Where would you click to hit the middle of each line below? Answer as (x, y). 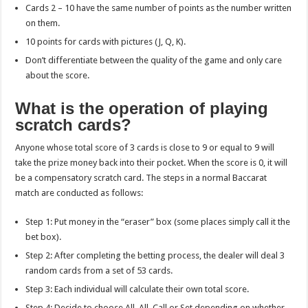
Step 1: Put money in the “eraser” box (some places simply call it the (158, 221)
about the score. (58, 75)
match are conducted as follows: (79, 192)
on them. (43, 23)
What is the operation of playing (142, 108)
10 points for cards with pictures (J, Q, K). (106, 41)
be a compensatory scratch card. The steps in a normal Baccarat (141, 177)
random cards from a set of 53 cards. (99, 270)
